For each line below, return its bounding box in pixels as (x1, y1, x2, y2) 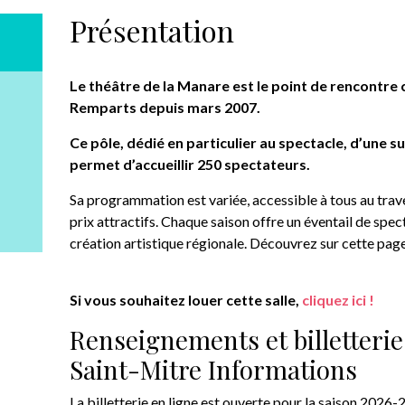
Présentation (70, 11, 235, 51)
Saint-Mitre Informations (70, 353, 358, 387)
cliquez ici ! (302, 291, 375, 309)
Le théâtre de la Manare (70, 77, 233, 95)
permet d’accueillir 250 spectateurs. (70, 155, 311, 174)
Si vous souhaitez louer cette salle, (70, 291, 303, 309)
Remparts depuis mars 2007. (70, 99, 261, 117)
